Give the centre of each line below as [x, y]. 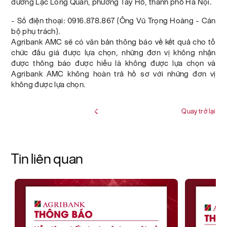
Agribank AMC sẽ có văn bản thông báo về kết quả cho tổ [113, 42]
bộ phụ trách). [36, 31]
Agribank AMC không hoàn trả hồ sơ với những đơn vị [113, 74]
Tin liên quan [47, 159]
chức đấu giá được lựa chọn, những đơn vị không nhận [113, 53]
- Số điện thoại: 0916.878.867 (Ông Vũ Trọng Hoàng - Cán [113, 21]
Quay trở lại [199, 111]
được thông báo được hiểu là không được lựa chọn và [113, 63]
